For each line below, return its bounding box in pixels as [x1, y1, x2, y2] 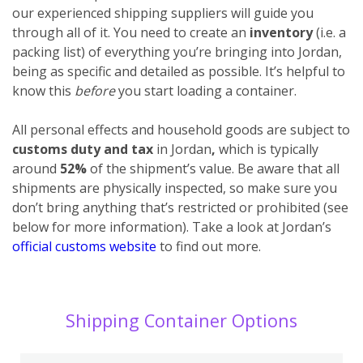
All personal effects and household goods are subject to [12, 120, 350, 139]
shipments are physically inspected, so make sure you [12, 178, 337, 197]
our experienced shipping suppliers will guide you [12, 3, 314, 22]
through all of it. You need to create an [12, 23, 246, 41]
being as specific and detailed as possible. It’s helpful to [12, 62, 345, 80]
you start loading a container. [118, 81, 297, 100]
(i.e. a [313, 23, 346, 41]
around [12, 159, 60, 177]
